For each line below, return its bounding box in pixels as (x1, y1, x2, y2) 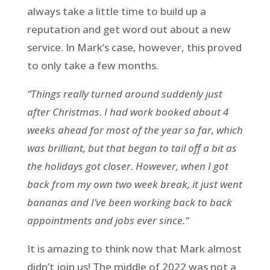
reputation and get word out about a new (27, 22, 231, 36)
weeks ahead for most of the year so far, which (27, 122, 243, 137)
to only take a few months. (27, 58, 159, 72)
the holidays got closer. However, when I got (27, 159, 228, 173)
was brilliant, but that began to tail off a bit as (27, 140, 237, 155)
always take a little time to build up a (27, 4, 206, 18)
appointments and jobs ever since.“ (27, 213, 189, 227)
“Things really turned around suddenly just (27, 86, 222, 101)
